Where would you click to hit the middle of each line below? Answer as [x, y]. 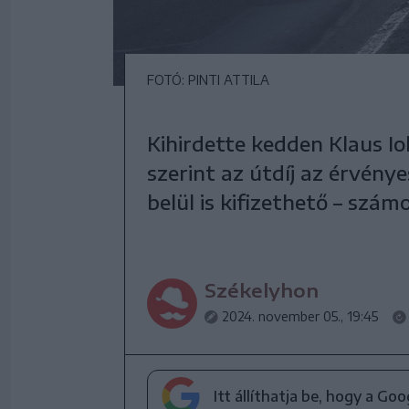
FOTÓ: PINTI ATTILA [208, 79]
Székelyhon [262, 289]
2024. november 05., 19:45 [300, 316]
